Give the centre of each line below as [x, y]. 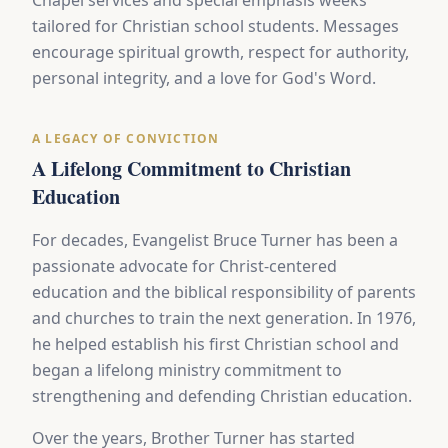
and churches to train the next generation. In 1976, [224, 318]
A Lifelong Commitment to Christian [191, 169]
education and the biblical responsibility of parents [224, 292]
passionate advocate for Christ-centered [184, 266]
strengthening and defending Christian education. [222, 396]
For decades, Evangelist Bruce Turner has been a [215, 240]
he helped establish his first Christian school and [215, 344]
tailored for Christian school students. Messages [215, 26]
